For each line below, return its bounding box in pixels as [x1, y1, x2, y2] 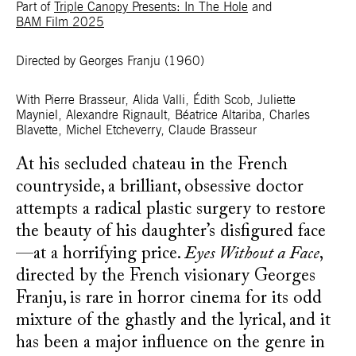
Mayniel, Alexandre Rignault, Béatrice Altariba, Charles [16, 109, 310, 122]
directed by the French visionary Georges [16, 268, 315, 285]
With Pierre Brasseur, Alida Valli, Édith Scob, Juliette [16, 94, 296, 106]
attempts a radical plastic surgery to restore [16, 201, 326, 219]
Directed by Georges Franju [16, 55, 161, 68]
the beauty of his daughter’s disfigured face [16, 223, 326, 241]
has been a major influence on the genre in [16, 335, 325, 352]
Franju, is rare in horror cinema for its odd [16, 290, 322, 308]
